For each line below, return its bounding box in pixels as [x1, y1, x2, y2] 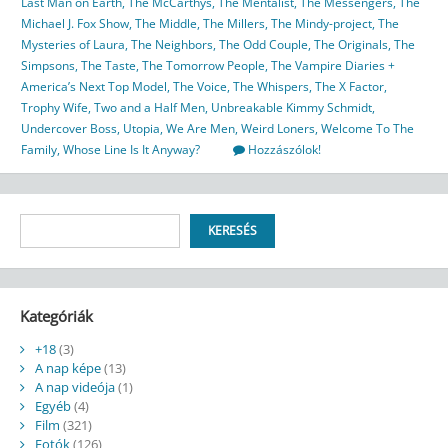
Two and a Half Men [94, 99, 205, 117]
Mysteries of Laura [21, 36, 125, 54]
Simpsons [21, 57, 75, 75]
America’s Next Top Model [21, 78, 167, 96]
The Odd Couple [219, 36, 308, 54]
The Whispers [233, 78, 309, 96]
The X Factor [315, 78, 384, 96]
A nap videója [34, 377, 115, 396]
